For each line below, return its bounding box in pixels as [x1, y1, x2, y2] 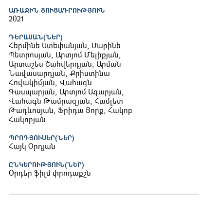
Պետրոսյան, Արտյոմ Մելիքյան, [9, 52, 121, 60]
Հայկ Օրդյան [9, 144, 55, 151]
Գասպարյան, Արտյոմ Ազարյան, [9, 89, 124, 97]
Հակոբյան [9, 117, 46, 125]
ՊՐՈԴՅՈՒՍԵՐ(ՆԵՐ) [9, 135, 74, 142]
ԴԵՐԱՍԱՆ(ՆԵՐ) [9, 35, 63, 41]
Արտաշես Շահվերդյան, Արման [9, 61, 121, 69]
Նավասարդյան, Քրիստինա [9, 71, 110, 78]
